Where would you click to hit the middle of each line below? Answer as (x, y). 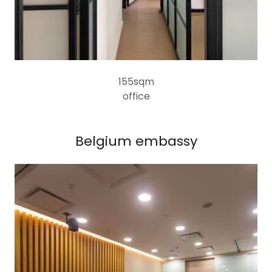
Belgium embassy (136, 141)
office (136, 96)
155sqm (136, 82)
